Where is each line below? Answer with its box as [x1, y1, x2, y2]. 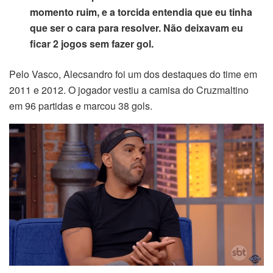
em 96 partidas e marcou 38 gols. [9, 99, 152, 113]
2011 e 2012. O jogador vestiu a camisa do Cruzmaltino [9, 83, 249, 97]
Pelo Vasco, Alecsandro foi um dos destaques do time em [9, 67, 257, 82]
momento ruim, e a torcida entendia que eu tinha [30, 5, 253, 19]
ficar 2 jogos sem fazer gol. [30, 37, 154, 51]
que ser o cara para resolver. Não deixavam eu [30, 21, 244, 35]
